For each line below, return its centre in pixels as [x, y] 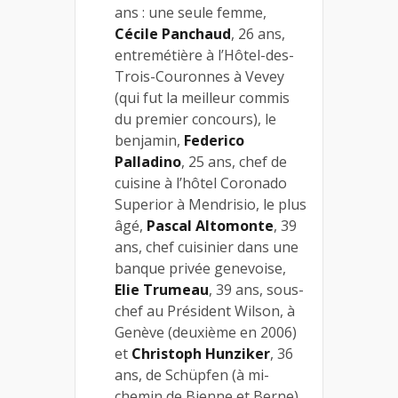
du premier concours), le [195, 119]
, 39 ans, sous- [256, 290]
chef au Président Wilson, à [205, 311]
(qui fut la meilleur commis [202, 98]
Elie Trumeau [162, 290]
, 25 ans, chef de [234, 162]
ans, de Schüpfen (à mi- [192, 375]
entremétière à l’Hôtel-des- [204, 56]
